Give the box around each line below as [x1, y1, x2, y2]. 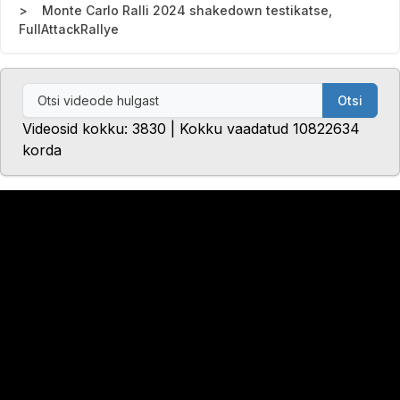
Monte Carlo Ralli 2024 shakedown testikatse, [42, 3, 332, 19]
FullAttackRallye [19, 21, 119, 37]
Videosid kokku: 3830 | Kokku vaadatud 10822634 [22, 120, 360, 138]
